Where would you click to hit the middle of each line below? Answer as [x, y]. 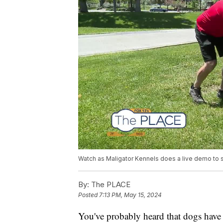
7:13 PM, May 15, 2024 [130, 195]
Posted [89, 195]
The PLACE [110, 184]
